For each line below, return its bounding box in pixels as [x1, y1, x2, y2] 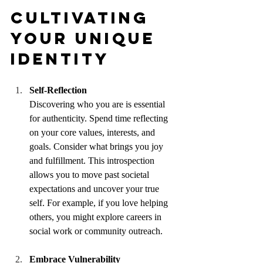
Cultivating [11, 8, 156, 28]
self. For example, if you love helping [29, 198, 170, 208]
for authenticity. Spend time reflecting [29, 113, 170, 124]
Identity [11, 49, 110, 69]
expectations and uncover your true [29, 184, 161, 194]
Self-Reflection [29, 85, 87, 96]
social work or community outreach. [29, 226, 163, 237]
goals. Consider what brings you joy [29, 141, 166, 152]
